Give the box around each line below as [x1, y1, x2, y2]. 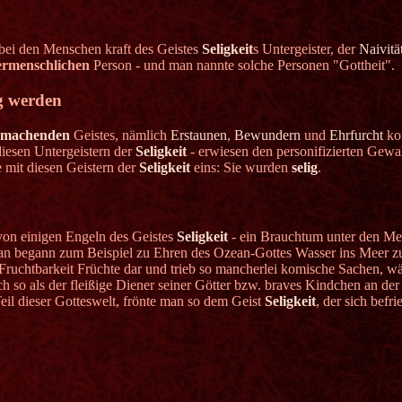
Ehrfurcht [328, 127, 383, 143]
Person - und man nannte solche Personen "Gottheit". [89, 57, 395, 74]
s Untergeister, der [252, 41, 359, 57]
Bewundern [233, 127, 301, 143]
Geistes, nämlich [69, 127, 170, 143]
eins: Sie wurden [189, 159, 292, 175]
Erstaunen [170, 127, 227, 143]
